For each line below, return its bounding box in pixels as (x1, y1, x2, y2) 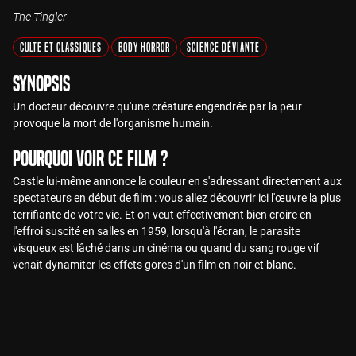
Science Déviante (187, 39, 260, 55)
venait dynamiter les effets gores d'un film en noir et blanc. (13, 258, 296, 271)
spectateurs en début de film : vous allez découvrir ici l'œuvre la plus (13, 192, 341, 204)
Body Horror (118, 39, 170, 55)
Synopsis (13, 72, 70, 96)
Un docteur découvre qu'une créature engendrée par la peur (13, 100, 302, 113)
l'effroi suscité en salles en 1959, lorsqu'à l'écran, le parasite (13, 225, 300, 238)
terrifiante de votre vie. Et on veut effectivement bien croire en (13, 208, 311, 221)
